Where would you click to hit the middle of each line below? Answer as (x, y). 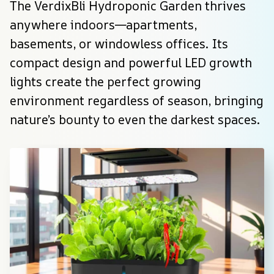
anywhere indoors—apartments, (103, 25)
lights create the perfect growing (106, 82)
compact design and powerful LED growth (131, 63)
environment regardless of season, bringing (137, 101)
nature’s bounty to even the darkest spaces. (135, 120)
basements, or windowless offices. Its (119, 44)
